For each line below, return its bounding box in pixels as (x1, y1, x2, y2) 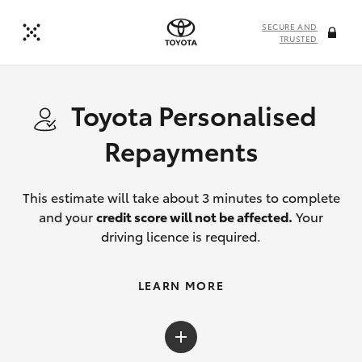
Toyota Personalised (71, 96, 317, 133)
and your (39, 207, 96, 225)
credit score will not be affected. (96, 207, 293, 225)
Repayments (103, 132, 259, 168)
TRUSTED (279, 32, 318, 44)
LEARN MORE (137, 277, 225, 293)
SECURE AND (262, 20, 318, 32)
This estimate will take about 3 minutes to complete (22, 187, 340, 206)
